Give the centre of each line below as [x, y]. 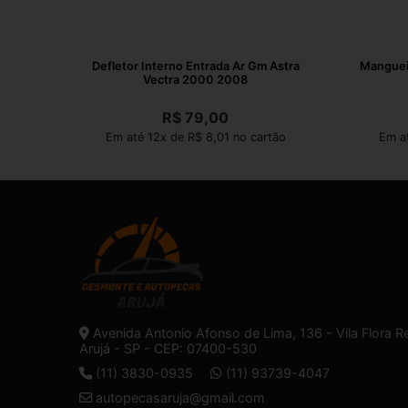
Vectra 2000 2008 [195, 79]
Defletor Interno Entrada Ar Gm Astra [195, 66]
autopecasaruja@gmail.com [180, 397]
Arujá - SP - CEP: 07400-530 [168, 348]
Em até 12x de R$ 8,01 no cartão [195, 137]
